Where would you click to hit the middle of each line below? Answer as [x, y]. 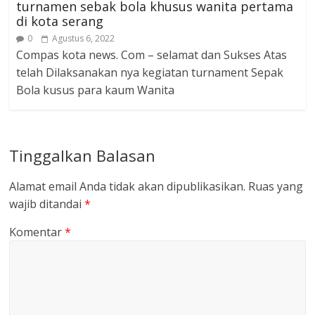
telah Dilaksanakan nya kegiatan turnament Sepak [150, 72]
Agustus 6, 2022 [84, 38]
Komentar [37, 232]
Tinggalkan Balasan [83, 155]
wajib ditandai [47, 204]
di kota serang [60, 21]
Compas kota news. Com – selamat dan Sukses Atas [152, 54]
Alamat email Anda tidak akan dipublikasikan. [128, 186]
